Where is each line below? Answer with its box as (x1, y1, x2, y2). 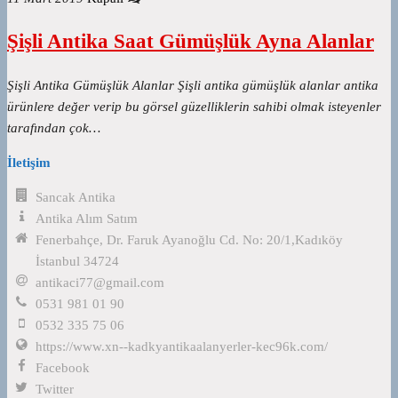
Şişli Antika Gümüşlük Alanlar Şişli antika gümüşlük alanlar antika (7, 77, 378, 92)
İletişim (7, 155, 51, 170)
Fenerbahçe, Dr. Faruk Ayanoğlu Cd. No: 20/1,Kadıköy (36, 232, 344, 247)
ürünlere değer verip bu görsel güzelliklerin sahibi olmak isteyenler (7, 99, 381, 114)
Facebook (36, 360, 91, 375)
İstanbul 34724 (36, 253, 120, 268)
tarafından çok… (7, 120, 100, 135)
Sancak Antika (36, 189, 116, 204)
